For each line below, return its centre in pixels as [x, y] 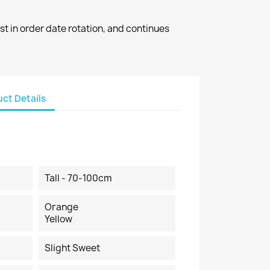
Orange [61, 207]
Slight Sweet [72, 248]
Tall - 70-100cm [78, 178]
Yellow [58, 219]
